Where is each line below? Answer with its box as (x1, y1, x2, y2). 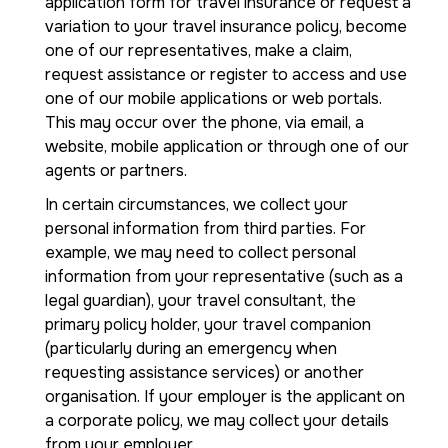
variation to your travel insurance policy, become (45, 16, 407, 37)
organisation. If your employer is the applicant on (45, 386, 405, 407)
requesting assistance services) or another (45, 362, 364, 383)
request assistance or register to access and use (45, 64, 407, 85)
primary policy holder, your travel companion (45, 314, 371, 335)
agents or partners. (45, 160, 187, 181)
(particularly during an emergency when (45, 338, 337, 359)
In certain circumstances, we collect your (45, 194, 348, 215)
